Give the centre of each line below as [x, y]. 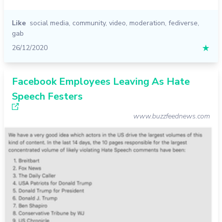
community [89, 23]
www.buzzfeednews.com [172, 116]
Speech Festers [47, 96]
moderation [147, 23]
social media [49, 23]
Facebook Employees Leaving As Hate [101, 81]
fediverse [183, 23]
